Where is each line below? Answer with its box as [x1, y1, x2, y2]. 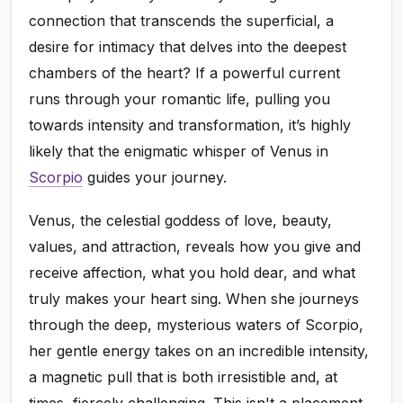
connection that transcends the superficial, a [29, 11, 335, 30]
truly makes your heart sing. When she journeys [29, 290, 360, 309]
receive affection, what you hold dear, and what [29, 264, 356, 282]
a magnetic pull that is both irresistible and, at [29, 368, 338, 387]
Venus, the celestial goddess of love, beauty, [29, 211, 333, 230]
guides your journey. [83, 167, 228, 186]
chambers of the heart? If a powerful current [29, 63, 341, 82]
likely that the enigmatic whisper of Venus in [29, 141, 329, 160]
